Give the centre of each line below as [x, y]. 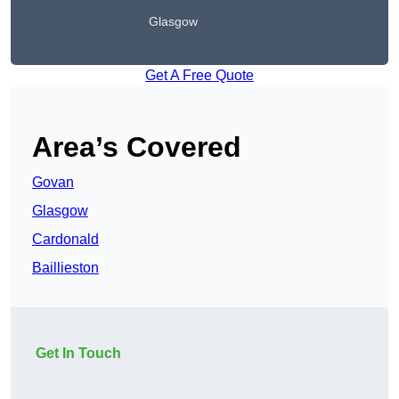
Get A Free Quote [199, 76]
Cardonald [65, 240]
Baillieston [65, 268]
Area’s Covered [137, 147]
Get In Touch [78, 354]
